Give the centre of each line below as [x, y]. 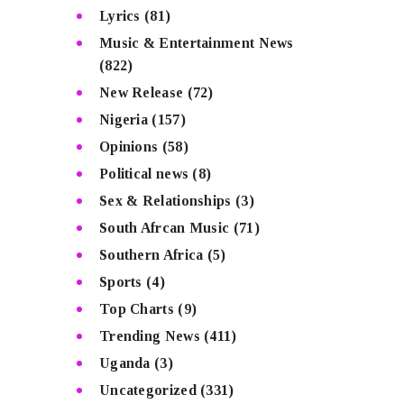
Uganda [124, 363]
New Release [141, 92]
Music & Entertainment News [196, 42]
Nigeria [124, 119]
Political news [144, 173]
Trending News [149, 335]
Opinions [129, 146]
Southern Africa [151, 254]
